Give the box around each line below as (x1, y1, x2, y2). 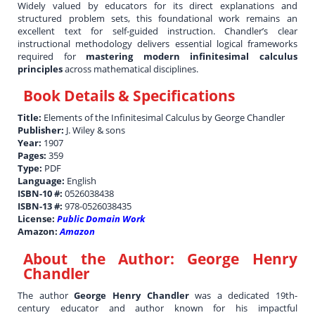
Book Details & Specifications (23, 86, 236, 106)
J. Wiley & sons (66, 124, 126, 137)
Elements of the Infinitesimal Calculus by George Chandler (44, 111, 285, 124)
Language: (18, 174, 67, 188)
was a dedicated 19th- (195, 288, 297, 302)
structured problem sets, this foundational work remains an (18, 11, 297, 25)
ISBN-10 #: (18, 187, 65, 200)
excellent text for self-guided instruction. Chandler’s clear (18, 24, 297, 37)
